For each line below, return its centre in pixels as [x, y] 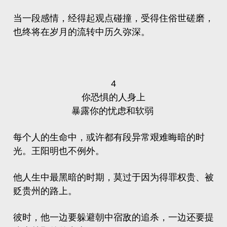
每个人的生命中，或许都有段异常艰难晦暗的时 [109, 137]
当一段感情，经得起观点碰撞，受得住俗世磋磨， [113, 18]
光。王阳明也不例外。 [59, 151]
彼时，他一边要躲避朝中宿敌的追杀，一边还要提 [113, 217]
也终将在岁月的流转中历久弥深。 [82, 32]
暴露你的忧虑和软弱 [113, 111]
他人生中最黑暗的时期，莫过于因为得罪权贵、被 [113, 177]
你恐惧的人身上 [113, 97]
